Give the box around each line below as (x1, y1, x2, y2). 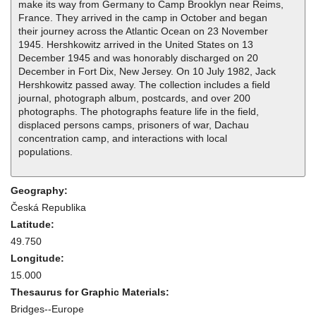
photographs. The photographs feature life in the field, (18, 106, 259, 118)
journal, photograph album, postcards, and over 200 (18, 92, 250, 104)
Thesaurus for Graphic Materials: (11, 286, 172, 298)
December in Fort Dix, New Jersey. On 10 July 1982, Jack (18, 66, 276, 78)
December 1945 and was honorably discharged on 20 (18, 52, 258, 64)
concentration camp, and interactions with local (18, 133, 227, 145)
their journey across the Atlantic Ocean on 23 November (18, 25, 268, 37)
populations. (18, 146, 73, 158)
